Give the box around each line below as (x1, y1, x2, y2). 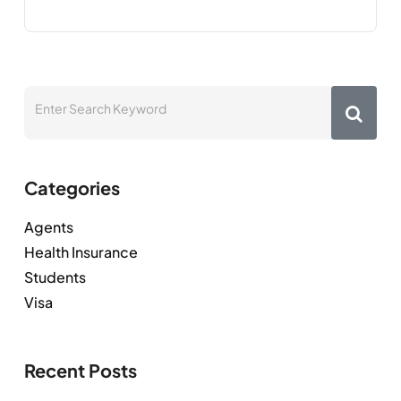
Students (24, 267, 86, 286)
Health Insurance (24, 242, 138, 261)
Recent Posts (24, 358, 137, 381)
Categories (24, 175, 120, 199)
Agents (24, 217, 73, 236)
